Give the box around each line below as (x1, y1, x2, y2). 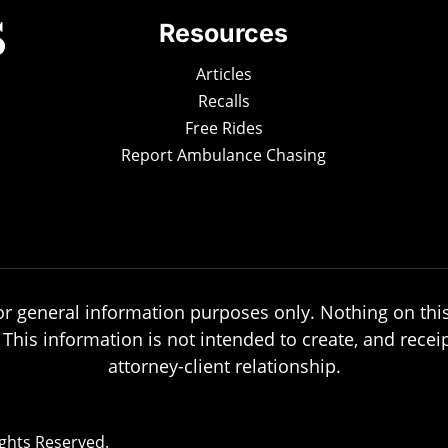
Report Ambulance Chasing (121, 143, 327, 166)
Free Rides (184, 116, 263, 139)
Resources (159, 17, 289, 48)
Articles (195, 62, 252, 85)
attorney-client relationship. (107, 353, 341, 378)
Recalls (197, 89, 250, 112)
